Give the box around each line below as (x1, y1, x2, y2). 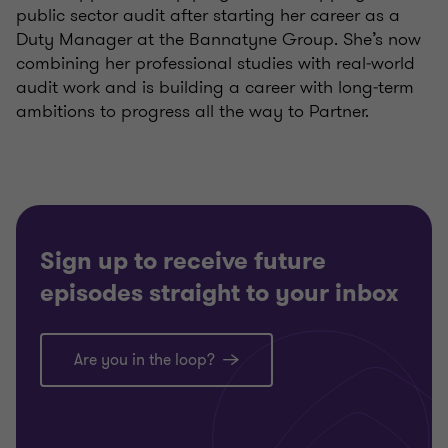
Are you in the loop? (74, 349, 215, 372)
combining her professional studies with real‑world (16, 50, 415, 77)
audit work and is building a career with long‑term (16, 74, 414, 101)
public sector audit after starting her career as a (16, 2, 400, 29)
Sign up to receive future (40, 245, 326, 278)
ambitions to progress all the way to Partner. (16, 98, 369, 125)
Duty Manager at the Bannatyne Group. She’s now (16, 26, 421, 53)
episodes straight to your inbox (40, 277, 398, 310)
